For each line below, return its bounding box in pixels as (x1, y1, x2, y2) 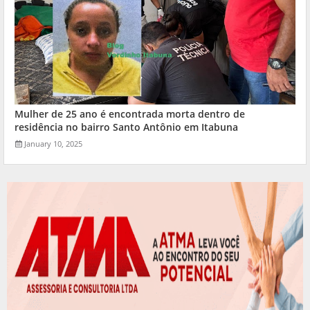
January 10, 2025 (24, 138, 82, 149)
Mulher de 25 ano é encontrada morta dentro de (15, 107, 245, 120)
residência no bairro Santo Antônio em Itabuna (15, 120, 238, 134)
